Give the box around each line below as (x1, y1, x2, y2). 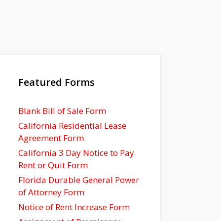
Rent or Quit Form (18, 159, 88, 171)
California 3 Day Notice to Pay (18, 147, 134, 158)
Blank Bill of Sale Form (18, 105, 106, 116)
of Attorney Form (18, 186, 84, 198)
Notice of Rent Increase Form (18, 201, 130, 213)
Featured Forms (18, 75, 95, 89)
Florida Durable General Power (18, 174, 139, 185)
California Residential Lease (18, 120, 126, 131)
